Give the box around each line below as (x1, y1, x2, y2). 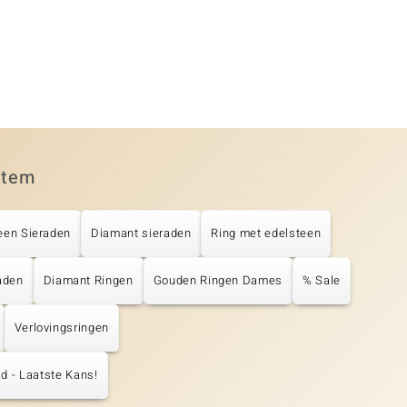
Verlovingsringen (14, 319, 109, 337)
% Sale (303, 272, 341, 290)
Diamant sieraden (91, 224, 192, 243)
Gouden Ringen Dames (153, 272, 283, 290)
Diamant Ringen (43, 272, 134, 290)
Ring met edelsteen (211, 224, 322, 243)
